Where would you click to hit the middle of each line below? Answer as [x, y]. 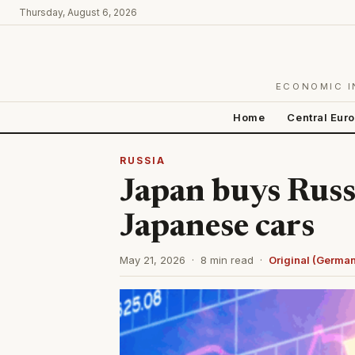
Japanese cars [217, 228]
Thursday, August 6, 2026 [78, 12]
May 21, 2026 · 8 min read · [194, 260]
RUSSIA [143, 160]
